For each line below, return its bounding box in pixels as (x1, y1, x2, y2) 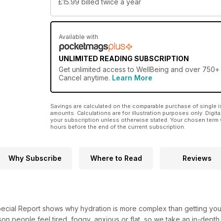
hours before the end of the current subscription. (50, 123, 185, 131)
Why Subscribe (8, 154, 62, 163)
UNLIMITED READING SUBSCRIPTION (59, 54, 189, 63)
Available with (59, 33, 98, 41)
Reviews (182, 154, 212, 163)
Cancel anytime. (59, 74, 112, 82)
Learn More (112, 74, 152, 82)
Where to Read (90, 154, 142, 163)
